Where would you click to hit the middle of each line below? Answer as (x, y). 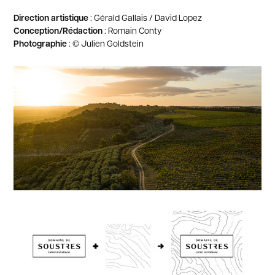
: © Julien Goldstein (106, 43)
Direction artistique (51, 17)
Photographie (41, 43)
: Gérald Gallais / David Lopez (145, 17)
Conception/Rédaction (58, 30)
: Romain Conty (132, 30)
